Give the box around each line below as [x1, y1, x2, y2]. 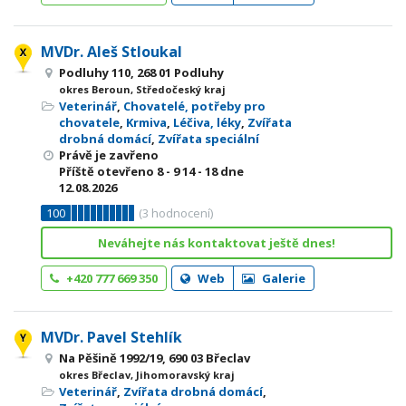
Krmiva [126, 114, 167, 130]
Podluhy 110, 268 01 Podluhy [59, 64, 224, 81]
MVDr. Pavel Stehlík [41, 327, 182, 347]
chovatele [59, 114, 120, 130]
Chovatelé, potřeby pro [123, 98, 266, 114]
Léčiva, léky [173, 114, 241, 130]
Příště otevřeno [59, 163, 157, 179]
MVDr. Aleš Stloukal [41, 42, 182, 62]
